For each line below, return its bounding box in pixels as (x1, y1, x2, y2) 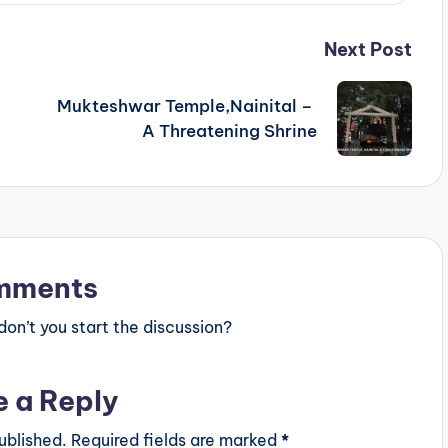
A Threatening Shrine (141, 119, 317, 142)
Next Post (323, 38, 412, 62)
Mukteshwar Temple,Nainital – (56, 94, 317, 117)
